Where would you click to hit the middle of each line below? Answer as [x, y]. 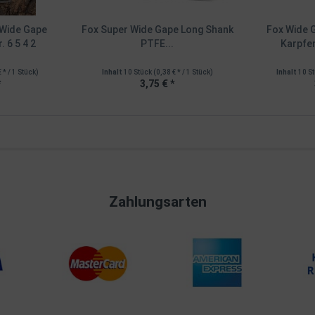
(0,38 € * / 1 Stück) [183, 72]
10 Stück [138, 72]
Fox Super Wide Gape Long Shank [157, 29]
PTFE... [157, 43]
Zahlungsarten [157, 201]
